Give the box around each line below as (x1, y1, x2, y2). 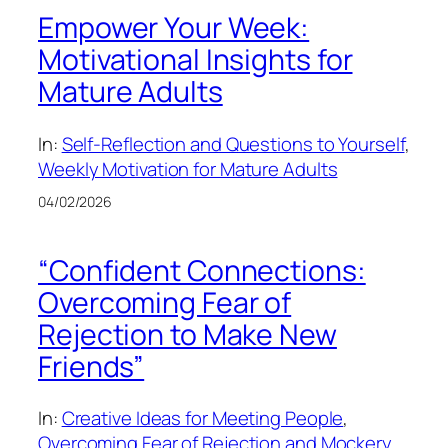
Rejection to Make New (38, 314, 337, 354)
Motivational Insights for (38, 40, 353, 80)
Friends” (38, 346, 145, 386)
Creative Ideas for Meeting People (61, 405, 344, 432)
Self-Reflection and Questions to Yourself (61, 130, 405, 157)
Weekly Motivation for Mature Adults (38, 155, 338, 182)
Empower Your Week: (38, 8, 310, 48)
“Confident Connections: (38, 250, 366, 290)
